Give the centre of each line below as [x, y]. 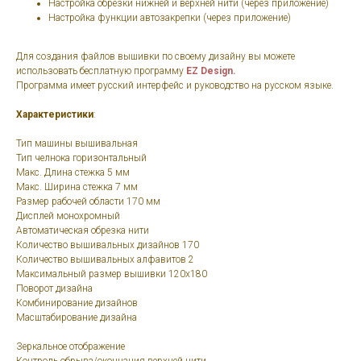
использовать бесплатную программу [101, 71]
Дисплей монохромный [69, 216]
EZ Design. [211, 71]
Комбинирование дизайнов [77, 303]
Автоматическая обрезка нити [84, 231]
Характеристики [55, 115]
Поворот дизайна [54, 289]
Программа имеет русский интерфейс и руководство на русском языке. [175, 86]
